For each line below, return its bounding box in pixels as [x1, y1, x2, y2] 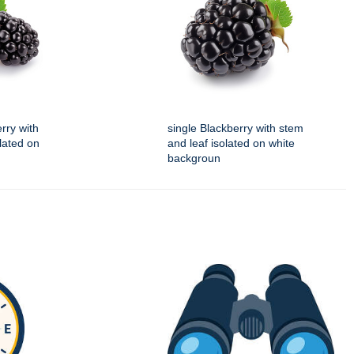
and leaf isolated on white [168, 137, 295, 150]
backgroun [168, 152, 220, 165]
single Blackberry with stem [168, 122, 303, 135]
